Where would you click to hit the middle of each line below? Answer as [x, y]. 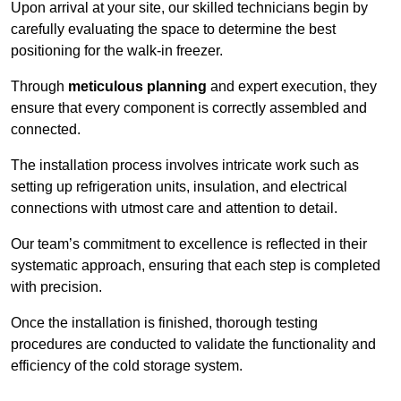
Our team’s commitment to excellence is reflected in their [189, 244]
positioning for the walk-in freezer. [119, 51]
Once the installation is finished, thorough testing [164, 323]
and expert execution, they [292, 87]
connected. [47, 130]
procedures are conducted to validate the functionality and [193, 345]
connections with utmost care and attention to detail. [174, 209]
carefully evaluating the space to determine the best [173, 30]
